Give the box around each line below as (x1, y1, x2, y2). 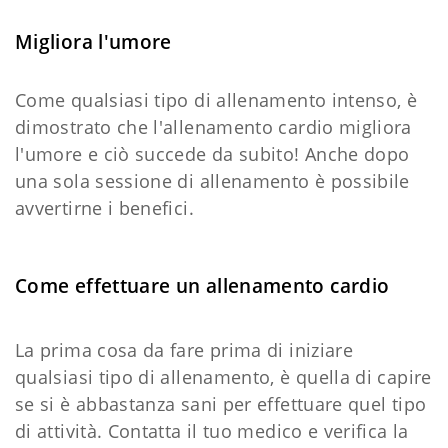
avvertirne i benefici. (15, 196, 205, 221)
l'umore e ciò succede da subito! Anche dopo (15, 142, 410, 167)
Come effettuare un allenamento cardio (15, 273, 390, 299)
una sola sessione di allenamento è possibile (15, 169, 410, 194)
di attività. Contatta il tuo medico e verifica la (15, 419, 409, 444)
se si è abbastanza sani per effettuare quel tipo (15, 392, 427, 417)
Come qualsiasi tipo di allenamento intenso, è (15, 88, 418, 113)
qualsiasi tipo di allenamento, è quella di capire (15, 365, 432, 390)
